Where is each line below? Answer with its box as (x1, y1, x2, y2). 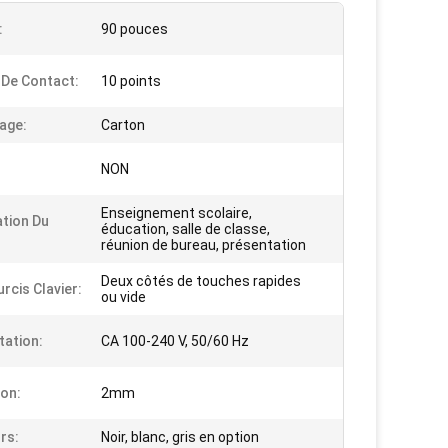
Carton (101, 117, 145, 134)
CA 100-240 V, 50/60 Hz (101, 333, 249, 350)
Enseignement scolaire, (101, 205, 252, 222)
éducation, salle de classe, (101, 221, 270, 238)
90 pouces (101, 21, 168, 38)
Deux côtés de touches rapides (101, 273, 301, 290)
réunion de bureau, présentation (101, 237, 306, 254)
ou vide (101, 289, 146, 306)
